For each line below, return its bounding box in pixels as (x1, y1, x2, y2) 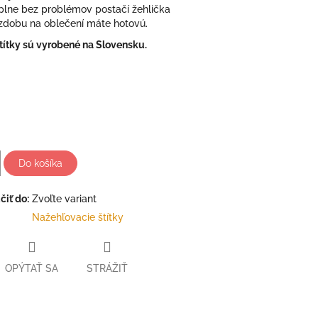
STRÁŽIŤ (87, 262, 128, 274)
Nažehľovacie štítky (32, 211, 124, 223)
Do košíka (18, 157, 62, 169)
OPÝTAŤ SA (5, 262, 58, 274)
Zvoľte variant (32, 192, 97, 204)
